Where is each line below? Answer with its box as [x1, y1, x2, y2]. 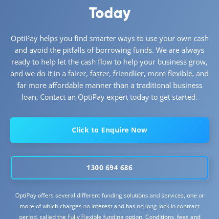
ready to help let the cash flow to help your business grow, [11, 56, 208, 66]
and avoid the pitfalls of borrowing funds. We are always [15, 44, 204, 55]
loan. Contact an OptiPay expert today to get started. [22, 91, 197, 102]
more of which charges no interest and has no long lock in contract [20, 201, 199, 210]
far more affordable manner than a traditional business [17, 80, 202, 90]
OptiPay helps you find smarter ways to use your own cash [10, 33, 209, 43]
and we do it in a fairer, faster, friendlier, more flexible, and [10, 68, 209, 78]
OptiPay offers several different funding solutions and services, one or [15, 191, 204, 199]
